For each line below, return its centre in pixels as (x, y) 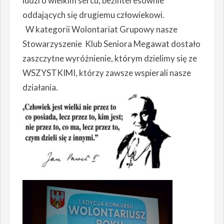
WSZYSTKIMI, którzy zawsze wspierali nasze (106, 73)
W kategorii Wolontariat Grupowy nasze (100, 29)
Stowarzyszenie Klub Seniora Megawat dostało (111, 44)
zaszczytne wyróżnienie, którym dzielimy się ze (109, 58)
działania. (40, 87)
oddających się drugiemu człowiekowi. (93, 15)
